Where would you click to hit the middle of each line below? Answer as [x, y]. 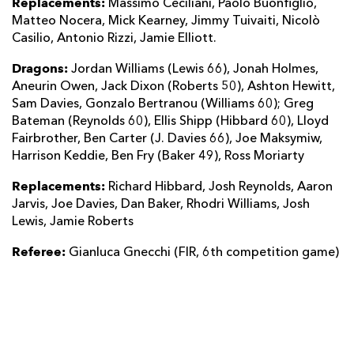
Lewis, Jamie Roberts [73, 222]
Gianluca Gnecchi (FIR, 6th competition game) [202, 252]
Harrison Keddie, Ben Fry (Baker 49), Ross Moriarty [158, 156]
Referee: [39, 251]
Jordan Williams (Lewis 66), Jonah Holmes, [195, 69]
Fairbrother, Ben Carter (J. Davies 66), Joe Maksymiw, [167, 139]
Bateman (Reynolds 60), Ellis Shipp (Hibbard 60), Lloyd [170, 121]
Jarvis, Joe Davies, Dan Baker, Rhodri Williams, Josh [161, 204]
